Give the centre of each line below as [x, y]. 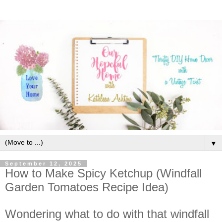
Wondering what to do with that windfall [107, 214]
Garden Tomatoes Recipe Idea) [87, 187]
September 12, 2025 [44, 163]
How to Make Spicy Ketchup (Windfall [103, 173]
